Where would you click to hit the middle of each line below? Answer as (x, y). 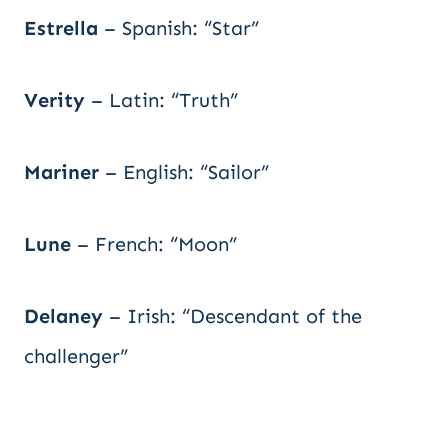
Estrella (61, 28)
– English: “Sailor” (184, 172)
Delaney (63, 316)
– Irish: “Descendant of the (232, 316)
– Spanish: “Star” (178, 28)
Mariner (61, 172)
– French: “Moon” (154, 244)
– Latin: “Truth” (161, 100)
